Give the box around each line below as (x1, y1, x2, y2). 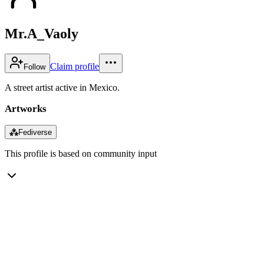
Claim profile (50, 61, 99, 71)
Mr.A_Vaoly (5, 25, 78, 41)
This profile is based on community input (5, 148, 157, 159)
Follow (24, 62, 45, 71)
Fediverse (18, 127, 52, 137)
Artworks (5, 103, 47, 114)
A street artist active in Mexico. (5, 82, 120, 93)
